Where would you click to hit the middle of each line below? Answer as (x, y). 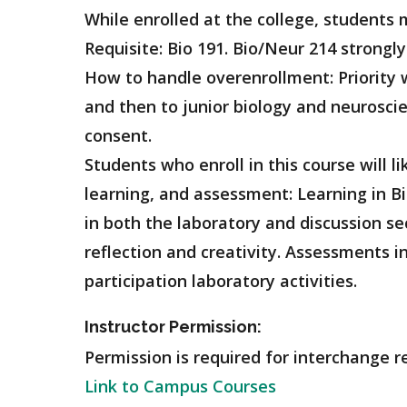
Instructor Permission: (173, 327)
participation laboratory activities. (225, 281)
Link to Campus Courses (180, 386)
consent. (118, 135)
